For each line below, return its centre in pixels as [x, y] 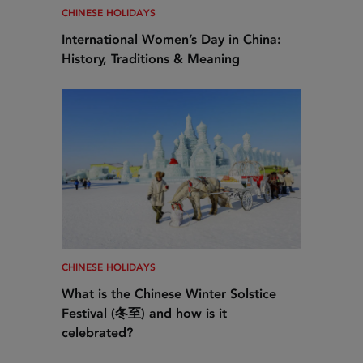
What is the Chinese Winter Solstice [169, 294]
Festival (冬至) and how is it [144, 314]
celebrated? [97, 333]
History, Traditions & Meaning [151, 59]
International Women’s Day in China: [171, 40]
